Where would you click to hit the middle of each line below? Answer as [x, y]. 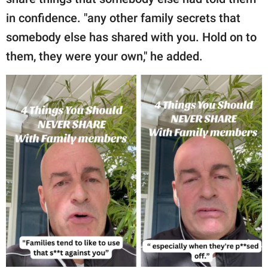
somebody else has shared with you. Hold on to [131, 37]
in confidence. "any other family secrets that [123, 18]
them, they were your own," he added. [104, 56]
